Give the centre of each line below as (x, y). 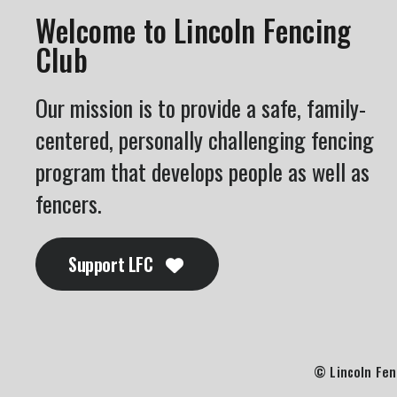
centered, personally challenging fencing (205, 139)
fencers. (69, 203)
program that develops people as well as (202, 171)
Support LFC (113, 264)
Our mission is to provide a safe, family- (201, 107)
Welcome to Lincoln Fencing (194, 30)
